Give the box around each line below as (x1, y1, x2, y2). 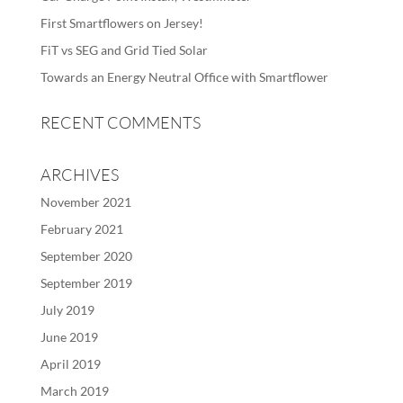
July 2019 (40, 302, 94, 318)
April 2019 (40, 356, 101, 372)
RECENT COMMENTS (40, 112, 201, 132)
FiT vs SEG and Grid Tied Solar (40, 42, 208, 58)
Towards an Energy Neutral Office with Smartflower (40, 69, 328, 85)
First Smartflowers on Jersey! (40, 15, 203, 31)
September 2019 (40, 275, 132, 291)
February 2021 (40, 221, 123, 237)
